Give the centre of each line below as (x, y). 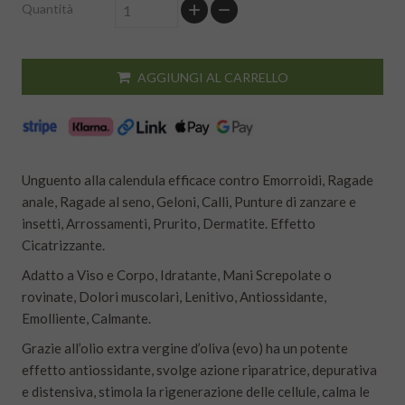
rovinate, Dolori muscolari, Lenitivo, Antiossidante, (174, 297)
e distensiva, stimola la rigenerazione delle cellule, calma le (196, 392)
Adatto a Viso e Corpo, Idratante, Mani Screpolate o (177, 275)
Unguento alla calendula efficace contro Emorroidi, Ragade (198, 180)
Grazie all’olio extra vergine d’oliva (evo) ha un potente (185, 348)
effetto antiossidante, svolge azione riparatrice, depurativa (199, 370)
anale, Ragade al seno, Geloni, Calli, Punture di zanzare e (189, 202)
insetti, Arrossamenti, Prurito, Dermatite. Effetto (169, 224)
